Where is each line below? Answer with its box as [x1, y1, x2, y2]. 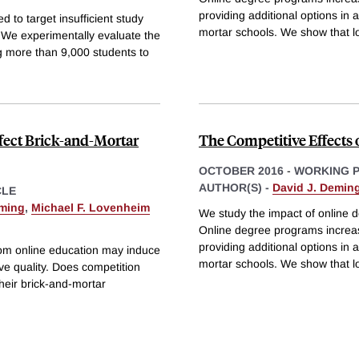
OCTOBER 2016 [199, 164, 284, 178]
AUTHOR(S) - [199, 181, 272, 195]
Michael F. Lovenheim [31, 201, 150, 215]
